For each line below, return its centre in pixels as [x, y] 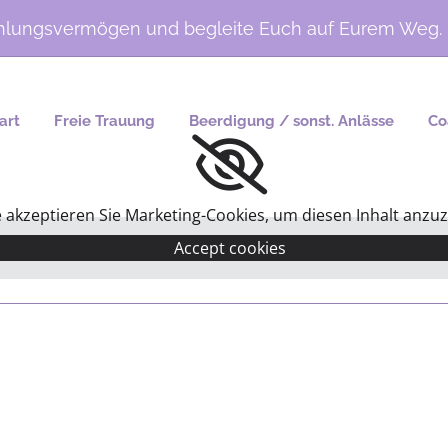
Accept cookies [229, 247]
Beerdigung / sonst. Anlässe [291, 120]
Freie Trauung [104, 120]
